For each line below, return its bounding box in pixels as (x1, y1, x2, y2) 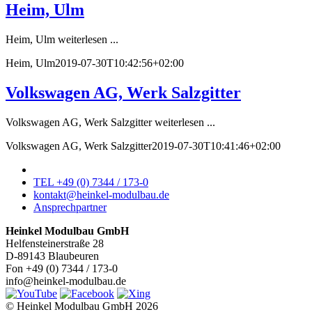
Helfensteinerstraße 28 (6, 237, 104, 249)
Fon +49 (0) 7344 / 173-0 (6, 262, 118, 274)
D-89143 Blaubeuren (6, 249, 99, 262)
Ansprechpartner (33, 201, 107, 213)
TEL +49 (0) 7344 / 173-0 (33, 175, 148, 188)
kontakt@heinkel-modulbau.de (33, 188, 169, 201)
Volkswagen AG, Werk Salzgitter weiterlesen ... (6, 116, 215, 128)
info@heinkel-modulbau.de (6, 274, 126, 287)
